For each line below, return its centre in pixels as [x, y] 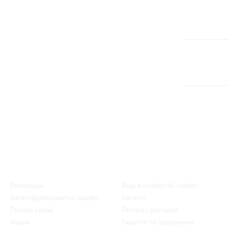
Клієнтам [138, 172]
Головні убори [32, 210]
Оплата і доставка [150, 210]
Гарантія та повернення [158, 222]
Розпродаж [27, 186]
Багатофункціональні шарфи [54, 198]
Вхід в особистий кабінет [160, 186]
